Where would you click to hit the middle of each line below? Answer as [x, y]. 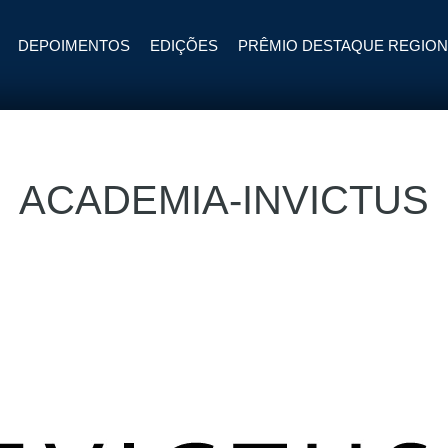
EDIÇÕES [183, 45]
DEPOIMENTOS [73, 45]
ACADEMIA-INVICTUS [224, 199]
